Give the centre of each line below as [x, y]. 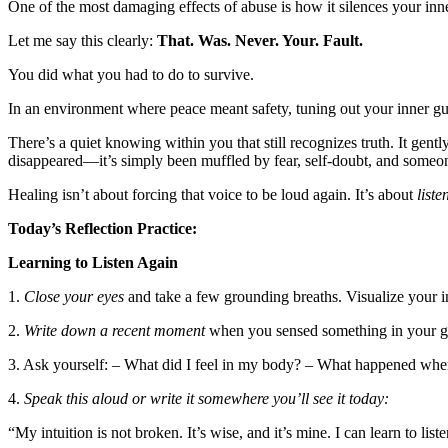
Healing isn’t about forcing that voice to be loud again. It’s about [212, 195]
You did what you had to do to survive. [131, 75]
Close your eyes [76, 297]
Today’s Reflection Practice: [102, 229]
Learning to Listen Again [93, 263]
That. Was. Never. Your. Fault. [260, 41]
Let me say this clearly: [82, 41]
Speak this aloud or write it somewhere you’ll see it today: [206, 399]
